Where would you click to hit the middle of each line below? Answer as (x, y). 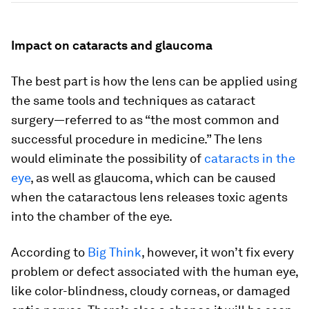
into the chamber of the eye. (92, 216)
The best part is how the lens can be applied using (154, 81)
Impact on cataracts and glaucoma (112, 45)
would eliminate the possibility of (108, 158)
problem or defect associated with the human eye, (154, 271)
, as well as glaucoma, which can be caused (153, 178)
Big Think (114, 252)
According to (49, 252)
